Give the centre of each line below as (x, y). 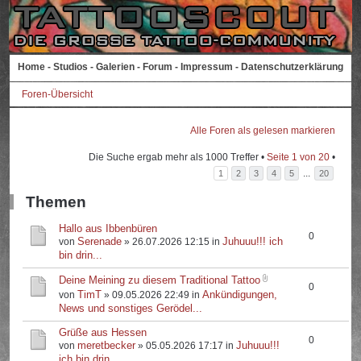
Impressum (207, 67)
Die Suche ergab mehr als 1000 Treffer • (177, 157)
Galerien (115, 67)
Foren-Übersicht (58, 94)
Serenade (100, 241)
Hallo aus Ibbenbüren (108, 228)
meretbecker (107, 345)
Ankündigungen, (240, 295)
